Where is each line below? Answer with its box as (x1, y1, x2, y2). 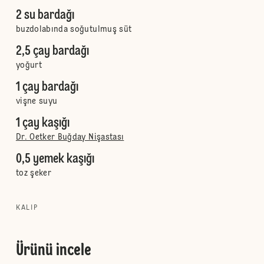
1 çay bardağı (15, 81, 78, 94)
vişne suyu (15, 97, 58, 105)
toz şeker (15, 169, 52, 177)
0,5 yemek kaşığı (15, 153, 94, 166)
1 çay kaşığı (15, 117, 70, 130)
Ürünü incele (15, 243, 91, 259)
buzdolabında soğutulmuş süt (15, 25, 132, 34)
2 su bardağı (15, 9, 74, 22)
